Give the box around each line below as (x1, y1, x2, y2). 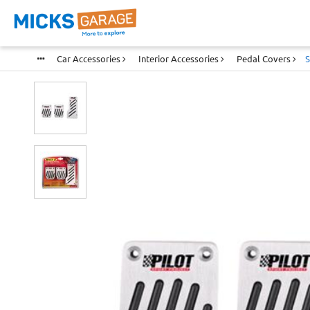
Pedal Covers (236, 54, 293, 64)
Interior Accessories (138, 54, 221, 64)
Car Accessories (56, 54, 122, 64)
